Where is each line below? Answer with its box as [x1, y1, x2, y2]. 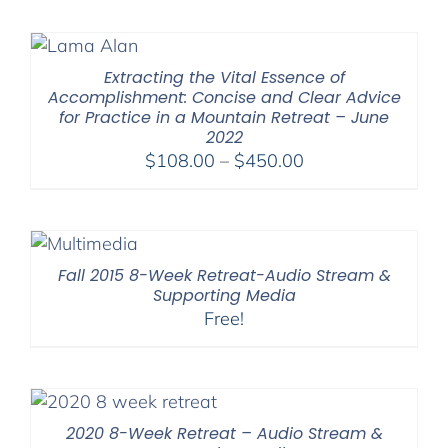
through [302, 223, 366, 247]
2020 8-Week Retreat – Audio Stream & [65, 422, 383, 446]
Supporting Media [152, 284, 296, 308]
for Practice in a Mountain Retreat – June [59, 106, 389, 130]
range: [302, 173, 355, 197]
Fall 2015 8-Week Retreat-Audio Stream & [57, 264, 391, 288]
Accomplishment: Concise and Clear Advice [47, 86, 401, 110]
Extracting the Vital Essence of [103, 66, 345, 90]
